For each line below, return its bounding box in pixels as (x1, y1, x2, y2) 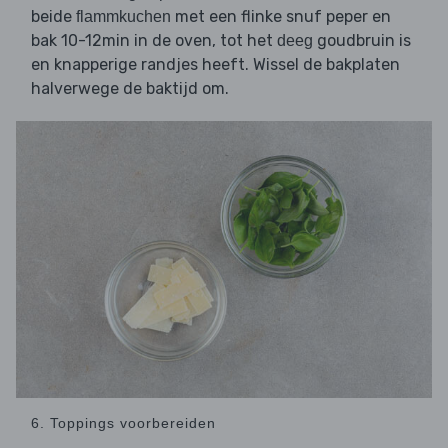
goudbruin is (313, 31, 411, 51)
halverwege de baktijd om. (31, 79, 229, 99)
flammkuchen (76, 8, 171, 26)
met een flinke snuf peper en (171, 7, 391, 27)
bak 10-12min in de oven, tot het (31, 31, 277, 51)
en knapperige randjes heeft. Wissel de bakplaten (31, 55, 400, 75)
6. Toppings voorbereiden (31, 415, 216, 432)
